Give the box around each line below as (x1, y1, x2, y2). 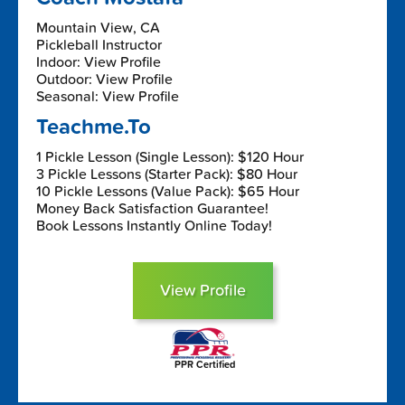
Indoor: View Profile (36, 52, 161, 71)
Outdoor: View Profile (36, 70, 173, 89)
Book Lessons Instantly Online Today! (36, 216, 272, 235)
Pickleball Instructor (36, 35, 162, 54)
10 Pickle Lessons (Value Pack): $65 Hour (36, 182, 299, 201)
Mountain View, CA (36, 18, 160, 37)
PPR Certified (174, 358, 235, 371)
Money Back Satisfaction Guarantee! (36, 199, 268, 218)
